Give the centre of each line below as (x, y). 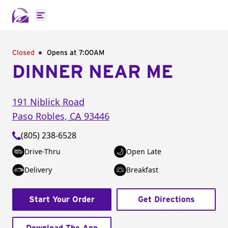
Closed (23, 53)
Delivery (38, 170)
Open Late (144, 151)
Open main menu (74, 21)
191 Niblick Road (48, 102)
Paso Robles (38, 116)
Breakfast (142, 170)
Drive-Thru (42, 151)
